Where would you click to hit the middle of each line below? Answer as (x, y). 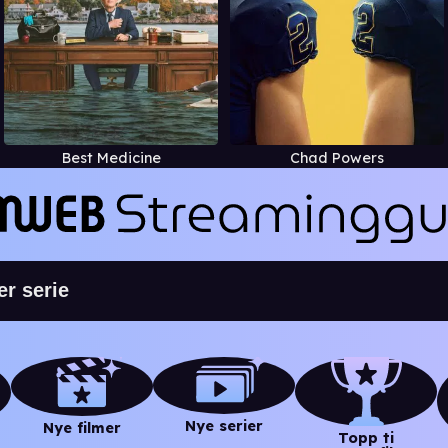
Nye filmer (82, 427)
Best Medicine (111, 158)
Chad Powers (337, 158)
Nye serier (224, 425)
